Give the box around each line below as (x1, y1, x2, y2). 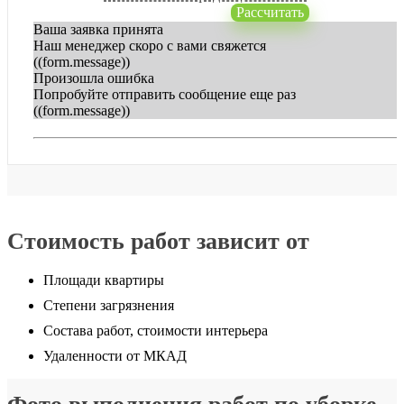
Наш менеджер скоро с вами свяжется (33, 38, 266, 54)
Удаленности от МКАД (43, 347, 187, 363)
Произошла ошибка (33, 70, 154, 87)
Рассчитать (235, 5, 304, 21)
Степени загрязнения (43, 297, 174, 313)
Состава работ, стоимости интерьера (43, 322, 268, 338)
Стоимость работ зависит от (7, 227, 309, 254)
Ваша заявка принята (33, 22, 163, 38)
